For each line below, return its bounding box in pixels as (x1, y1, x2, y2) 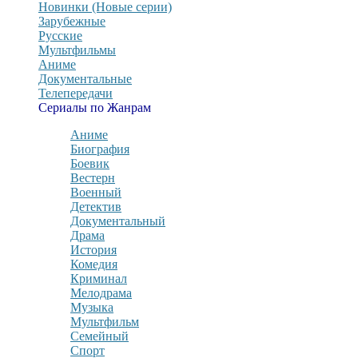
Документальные (38, 72, 132, 86)
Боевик (70, 157, 109, 170)
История (70, 243, 117, 257)
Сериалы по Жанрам (38, 101, 151, 114)
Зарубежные (38, 14, 105, 28)
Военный (70, 185, 121, 199)
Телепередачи (38, 86, 113, 100)
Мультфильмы (38, 43, 116, 57)
